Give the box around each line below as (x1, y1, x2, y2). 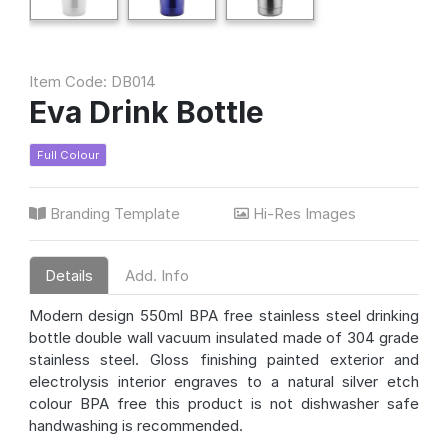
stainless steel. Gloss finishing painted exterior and (28, 350, 420, 370)
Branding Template (45, 204, 184, 224)
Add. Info (124, 265, 189, 285)
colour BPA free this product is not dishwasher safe (28, 394, 420, 414)
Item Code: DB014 (28, 71, 156, 91)
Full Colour (36, 148, 99, 163)
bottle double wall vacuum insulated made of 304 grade (28, 328, 420, 348)
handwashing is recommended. (28, 416, 243, 436)
